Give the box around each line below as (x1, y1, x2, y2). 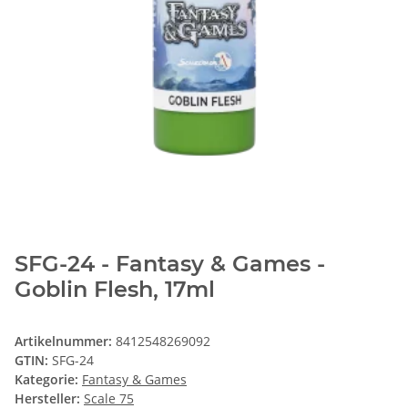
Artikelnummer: (15, 332, 116, 351)
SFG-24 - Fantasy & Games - (15, 250, 325, 278)
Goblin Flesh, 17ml (15, 276, 215, 303)
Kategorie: (15, 371, 82, 389)
